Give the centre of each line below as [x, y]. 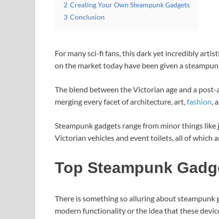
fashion [199, 102]
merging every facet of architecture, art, [121, 102]
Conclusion [87, 17]
